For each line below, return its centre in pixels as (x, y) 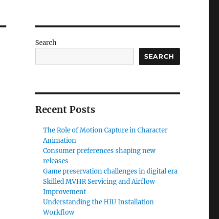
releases (56, 161)
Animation (60, 141)
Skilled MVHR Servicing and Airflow (99, 182)
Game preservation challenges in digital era (110, 172)
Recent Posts (65, 110)
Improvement (65, 192)
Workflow (59, 213)
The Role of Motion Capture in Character (106, 131)
